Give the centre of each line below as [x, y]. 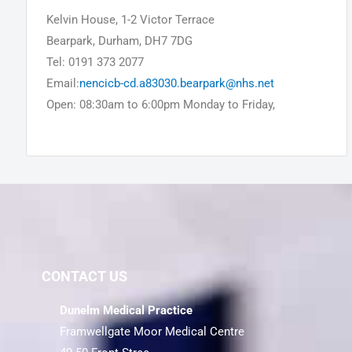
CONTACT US [85, 277]
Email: [62, 84]
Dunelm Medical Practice [126, 311]
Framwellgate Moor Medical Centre [152, 332]
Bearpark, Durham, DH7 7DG [119, 42]
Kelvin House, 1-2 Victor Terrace [130, 21]
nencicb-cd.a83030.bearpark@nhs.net [176, 84]
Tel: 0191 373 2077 [95, 63]
